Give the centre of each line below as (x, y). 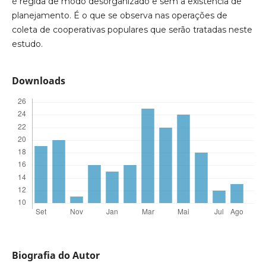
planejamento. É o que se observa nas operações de (119, 15)
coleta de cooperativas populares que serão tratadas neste (132, 30)
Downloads (38, 81)
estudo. (27, 44)
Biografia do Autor (56, 256)
